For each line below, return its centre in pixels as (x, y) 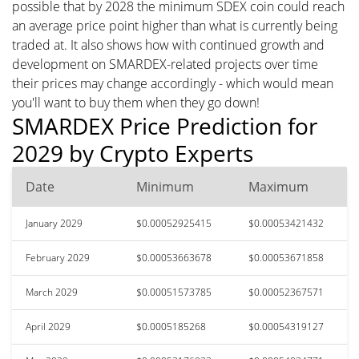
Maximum (278, 186)
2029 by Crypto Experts (133, 153)
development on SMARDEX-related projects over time (165, 64)
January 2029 (54, 223)
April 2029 (48, 326)
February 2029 (58, 257)
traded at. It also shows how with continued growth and (168, 44)
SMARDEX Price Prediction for (165, 125)
